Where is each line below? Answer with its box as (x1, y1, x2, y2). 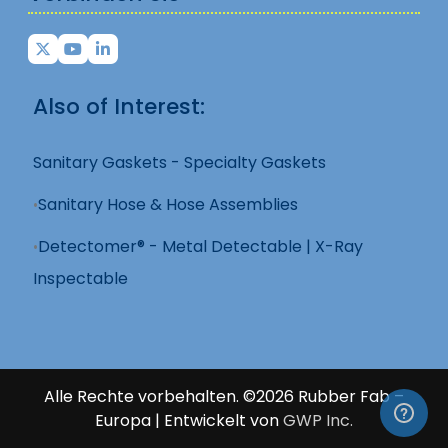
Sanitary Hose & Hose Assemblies (38, 192, 298, 216)
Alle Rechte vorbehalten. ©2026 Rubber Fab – (44, 384, 404, 408)
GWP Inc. (283, 408, 353, 432)
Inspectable (33, 266, 128, 290)
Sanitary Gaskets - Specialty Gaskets (33, 150, 326, 174)
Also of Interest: (33, 90, 205, 122)
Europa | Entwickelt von (95, 408, 283, 432)
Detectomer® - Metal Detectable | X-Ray (38, 234, 363, 258)
